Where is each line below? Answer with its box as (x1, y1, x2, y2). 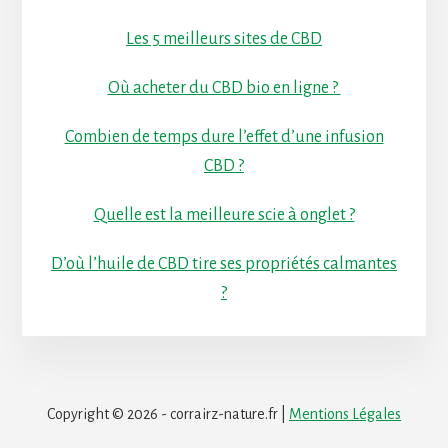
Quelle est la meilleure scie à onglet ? (93, 205, 355, 224)
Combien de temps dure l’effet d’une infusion (64, 127, 384, 146)
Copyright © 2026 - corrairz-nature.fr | (47, 405, 289, 422)
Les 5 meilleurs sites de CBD (126, 29, 322, 48)
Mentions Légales (289, 405, 401, 422)
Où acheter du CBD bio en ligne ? (107, 78, 341, 97)
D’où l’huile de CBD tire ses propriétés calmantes (51, 254, 397, 273)
